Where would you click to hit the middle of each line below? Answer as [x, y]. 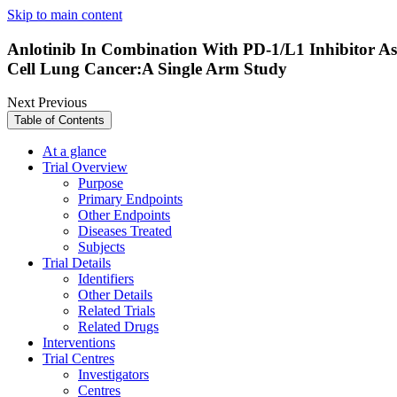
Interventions [79, 343]
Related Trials [117, 311]
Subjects [101, 247]
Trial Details [77, 263]
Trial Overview [85, 167]
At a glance [74, 152]
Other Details [115, 295]
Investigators [113, 375]
